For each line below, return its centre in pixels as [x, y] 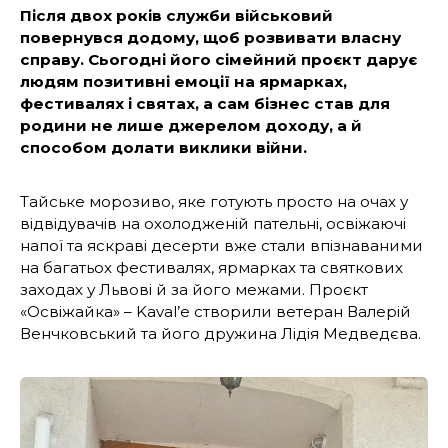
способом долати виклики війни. [163, 148]
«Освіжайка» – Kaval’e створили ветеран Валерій [215, 312]
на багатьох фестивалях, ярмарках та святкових [211, 268]
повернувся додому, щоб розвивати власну [210, 38]
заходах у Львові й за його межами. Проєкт [194, 290]
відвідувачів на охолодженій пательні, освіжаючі [213, 224]
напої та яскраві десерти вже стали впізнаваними [221, 246]
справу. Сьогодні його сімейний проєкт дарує [218, 60]
